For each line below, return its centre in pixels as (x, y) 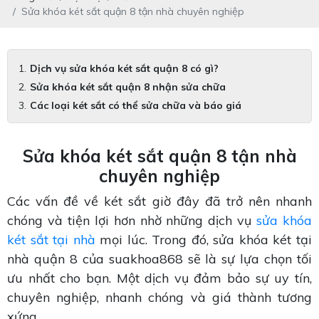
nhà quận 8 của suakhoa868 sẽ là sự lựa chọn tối (159, 259)
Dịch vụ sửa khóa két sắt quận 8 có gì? (124, 69)
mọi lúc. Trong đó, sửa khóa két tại (204, 240)
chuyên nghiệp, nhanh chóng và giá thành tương (159, 298)
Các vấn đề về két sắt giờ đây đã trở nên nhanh (159, 202)
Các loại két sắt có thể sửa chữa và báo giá (136, 106)
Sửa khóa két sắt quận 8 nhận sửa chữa (128, 87)
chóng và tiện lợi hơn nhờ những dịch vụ (132, 221)
